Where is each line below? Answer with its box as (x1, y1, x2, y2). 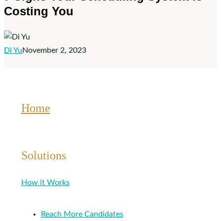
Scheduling (61, 5, 99, 14)
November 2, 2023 (22, 46, 86, 54)
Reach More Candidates (40, 210, 123, 219)
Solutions (21, 149, 66, 162)
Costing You (4, 4, 74, 18)
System (61, 19, 86, 27)
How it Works (21, 179, 70, 187)
